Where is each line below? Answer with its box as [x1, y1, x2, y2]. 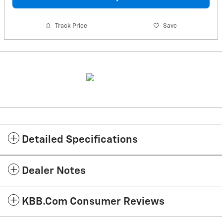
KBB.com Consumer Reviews [22, 197, 165, 208]
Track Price [55, 22, 88, 29]
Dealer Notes [22, 166, 86, 177]
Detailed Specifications [22, 135, 138, 146]
